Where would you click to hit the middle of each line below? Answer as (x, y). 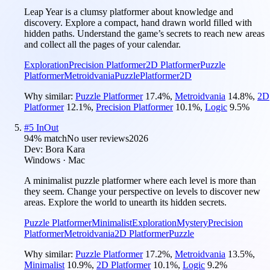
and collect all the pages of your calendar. (102, 44)
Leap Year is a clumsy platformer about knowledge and (129, 11)
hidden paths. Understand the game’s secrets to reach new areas (144, 33)
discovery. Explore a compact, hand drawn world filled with (138, 22)
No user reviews (98, 138)
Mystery (192, 222)
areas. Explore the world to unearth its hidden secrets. (125, 202)
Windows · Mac (55, 160)
